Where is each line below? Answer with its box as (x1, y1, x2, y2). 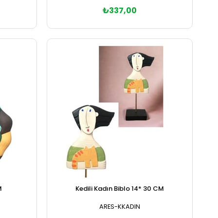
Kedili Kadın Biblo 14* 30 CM (75, 183, 164, 193)
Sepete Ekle (101, 37, 138, 47)
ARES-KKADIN (99, 202, 140, 211)
